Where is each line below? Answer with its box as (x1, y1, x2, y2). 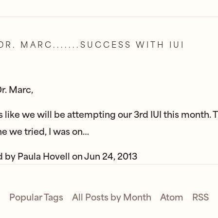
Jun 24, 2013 (84, 148, 137, 163)
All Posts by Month (72, 189, 151, 204)
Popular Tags (9, 189, 63, 204)
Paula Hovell (18, 148, 70, 163)
